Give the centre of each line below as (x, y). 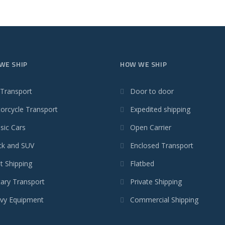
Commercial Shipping (164, 200)
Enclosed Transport (162, 146)
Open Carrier (151, 128)
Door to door (152, 91)
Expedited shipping (160, 109)
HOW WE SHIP (144, 64)
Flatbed (142, 164)
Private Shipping (156, 182)
